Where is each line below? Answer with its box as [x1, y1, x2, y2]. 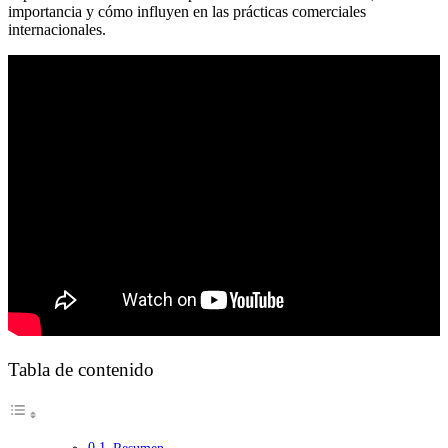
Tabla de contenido [8, 359, 154, 381]
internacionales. [8, 20, 110, 38]
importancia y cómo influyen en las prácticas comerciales [8, 2, 366, 20]
